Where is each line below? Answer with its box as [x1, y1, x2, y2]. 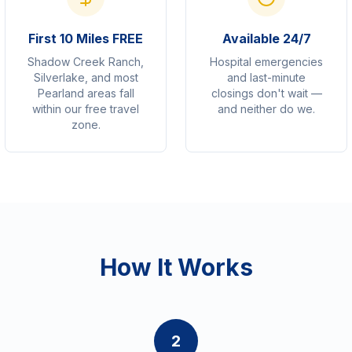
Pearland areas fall [37, 86, 134, 100]
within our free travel [32, 102, 139, 115]
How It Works [99, 253, 253, 281]
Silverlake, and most [33, 71, 138, 84]
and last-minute [227, 71, 306, 84]
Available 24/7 [222, 31, 311, 46]
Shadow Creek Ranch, [27, 55, 144, 68]
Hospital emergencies [210, 55, 323, 68]
